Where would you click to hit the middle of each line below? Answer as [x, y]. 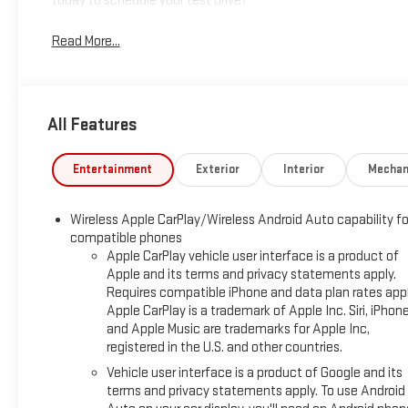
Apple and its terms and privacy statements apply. [251, 275]
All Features [92, 124]
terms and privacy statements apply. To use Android [255, 392]
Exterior [218, 170]
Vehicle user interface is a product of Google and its [254, 373]
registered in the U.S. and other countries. [224, 348]
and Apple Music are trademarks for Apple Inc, [238, 330]
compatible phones [126, 239]
